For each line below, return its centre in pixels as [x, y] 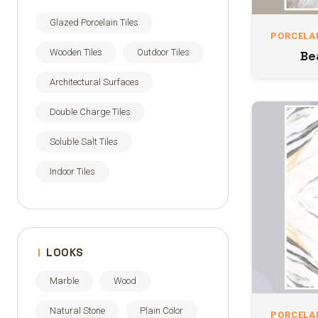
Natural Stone [77, 311]
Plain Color [161, 311]
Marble [64, 281]
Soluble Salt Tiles [84, 142]
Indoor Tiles [72, 171]
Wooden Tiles [76, 52]
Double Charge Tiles [90, 112]
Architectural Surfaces [94, 82]
